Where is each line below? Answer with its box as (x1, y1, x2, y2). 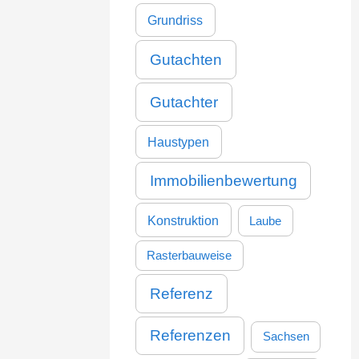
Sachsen (262, 329, 309, 344)
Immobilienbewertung (149, 172, 297, 190)
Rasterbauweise (147, 248, 232, 262)
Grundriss (147, 13, 204, 28)
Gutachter (149, 93, 218, 111)
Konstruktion (147, 212, 220, 228)
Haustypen (147, 134, 210, 149)
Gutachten (150, 50, 223, 68)
